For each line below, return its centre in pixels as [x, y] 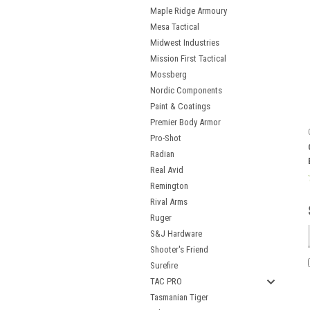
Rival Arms [169, 202]
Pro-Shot [166, 138]
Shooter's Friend [179, 249]
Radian [162, 154]
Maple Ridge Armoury [189, 11]
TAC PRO [166, 281]
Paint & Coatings [180, 106]
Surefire [164, 265]
